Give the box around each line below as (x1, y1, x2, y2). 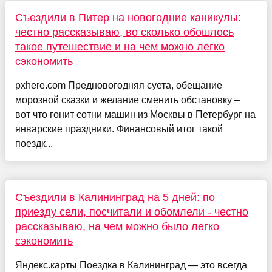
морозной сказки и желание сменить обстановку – (15, 94, 240, 105)
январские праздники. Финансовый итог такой (15, 123, 223, 134)
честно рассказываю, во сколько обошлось (15, 25, 234, 38)
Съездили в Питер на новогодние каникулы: (15, 11, 241, 24)
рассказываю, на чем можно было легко (15, 220, 219, 233)
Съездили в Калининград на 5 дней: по (15, 191, 215, 203)
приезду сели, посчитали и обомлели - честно (15, 205, 248, 218)
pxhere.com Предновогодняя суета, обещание (15, 80, 222, 90)
